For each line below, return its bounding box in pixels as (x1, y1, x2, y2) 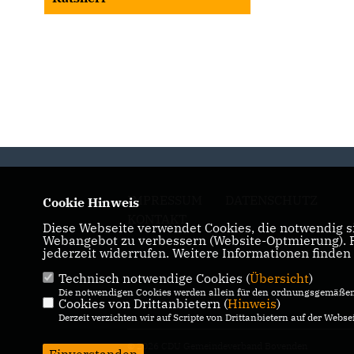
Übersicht (249, 270, 309, 286)
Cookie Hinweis (42, 194, 139, 210)
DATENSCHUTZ (225, 191, 318, 208)
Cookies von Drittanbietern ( (58, 296, 228, 311)
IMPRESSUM (127, 191, 203, 208)
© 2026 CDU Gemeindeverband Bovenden (127, 339, 308, 352)
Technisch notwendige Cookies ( (58, 270, 250, 286)
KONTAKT (127, 210, 187, 227)
